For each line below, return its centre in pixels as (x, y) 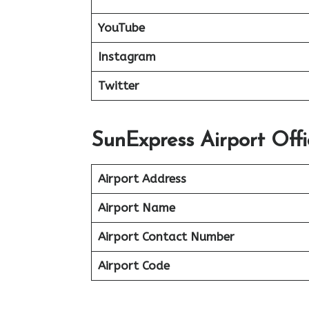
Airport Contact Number (166, 237)
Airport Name (136, 208)
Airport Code (133, 266)
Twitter (118, 85)
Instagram (127, 56)
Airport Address (142, 179)
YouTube (121, 27)
